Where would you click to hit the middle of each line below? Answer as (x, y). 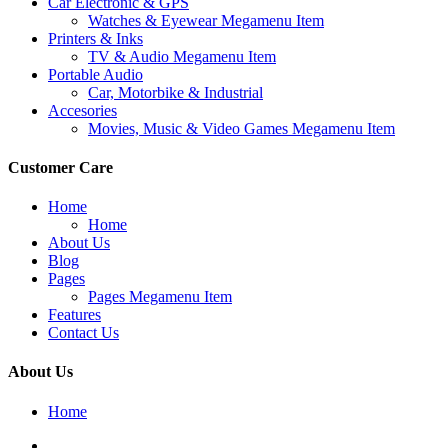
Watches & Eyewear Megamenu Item (206, 20)
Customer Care (60, 167)
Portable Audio (95, 74)
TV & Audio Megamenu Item (182, 56)
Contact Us (83, 333)
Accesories (82, 110)
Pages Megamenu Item (160, 297)
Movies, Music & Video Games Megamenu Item (241, 128)
